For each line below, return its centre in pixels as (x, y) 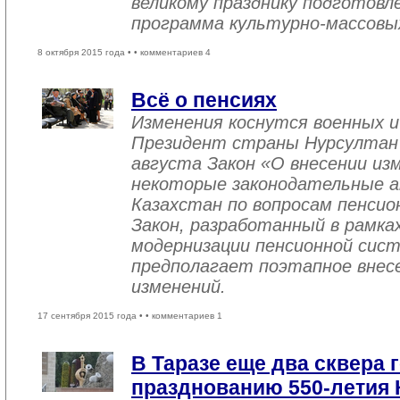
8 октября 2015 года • (86, 52)
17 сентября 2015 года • (92, 316)
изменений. (179, 287)
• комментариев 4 (172, 52)
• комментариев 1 (184, 316)
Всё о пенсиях (204, 100)
